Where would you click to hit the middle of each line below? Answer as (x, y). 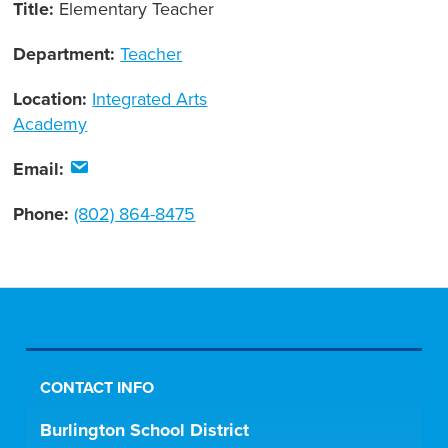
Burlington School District (145, 430)
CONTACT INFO (97, 388)
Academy (50, 124)
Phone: (44, 214)
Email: (41, 169)
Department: (67, 54)
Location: (53, 99)
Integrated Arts (150, 99)
